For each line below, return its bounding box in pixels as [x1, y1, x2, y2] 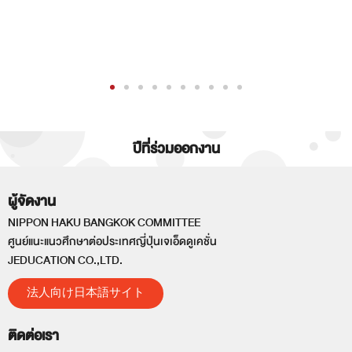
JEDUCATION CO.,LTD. [8, 251, 123, 271]
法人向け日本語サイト [27, 286, 145, 302]
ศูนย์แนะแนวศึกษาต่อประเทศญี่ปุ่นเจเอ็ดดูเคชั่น [8, 232, 217, 252]
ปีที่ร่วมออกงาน [132, 137, 220, 162]
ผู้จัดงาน [8, 189, 56, 214]
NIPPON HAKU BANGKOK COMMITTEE [8, 213, 200, 233]
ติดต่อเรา [8, 324, 59, 349]
